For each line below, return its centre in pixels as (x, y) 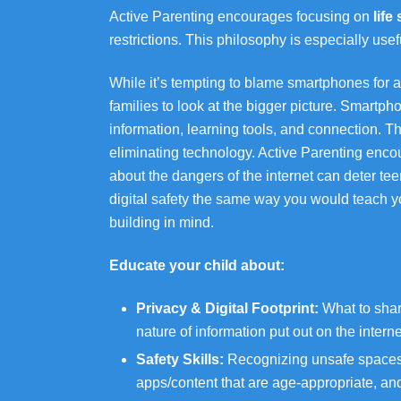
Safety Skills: (180, 359)
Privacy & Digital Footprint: (227, 308)
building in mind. (162, 222)
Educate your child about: (197, 265)
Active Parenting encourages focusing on (241, 17)
